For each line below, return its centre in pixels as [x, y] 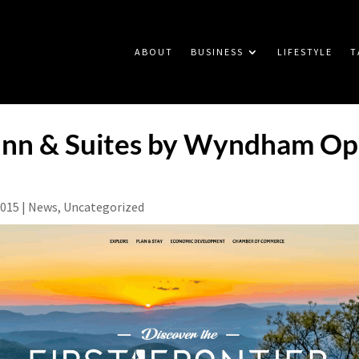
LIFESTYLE [305, 52]
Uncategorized [104, 207]
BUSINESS [217, 52]
